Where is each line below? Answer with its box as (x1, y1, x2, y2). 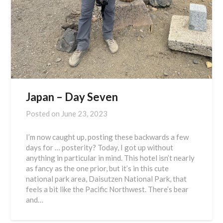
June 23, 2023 (61, 109, 108, 118)
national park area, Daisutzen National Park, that (26, 174, 187, 183)
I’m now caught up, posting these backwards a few (26, 132, 189, 141)
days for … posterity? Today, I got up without (26, 142, 174, 152)
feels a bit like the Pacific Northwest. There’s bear (26, 184, 189, 194)
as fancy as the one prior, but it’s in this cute (26, 163, 169, 173)
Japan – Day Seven (26, 90, 118, 104)
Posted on (26, 109, 62, 118)
